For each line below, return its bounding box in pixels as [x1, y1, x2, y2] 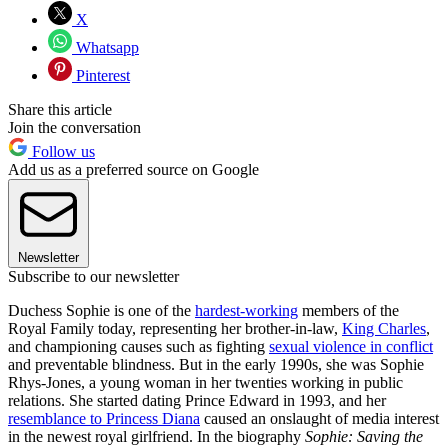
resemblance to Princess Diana [8, 410, 200, 428]
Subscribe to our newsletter [8, 268, 179, 286]
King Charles [342, 320, 426, 338]
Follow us [28, 143, 95, 161]
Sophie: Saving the [305, 428, 423, 446]
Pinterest [72, 67, 130, 85]
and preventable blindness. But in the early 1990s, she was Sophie [8, 356, 424, 374]
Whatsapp [72, 39, 139, 57]
